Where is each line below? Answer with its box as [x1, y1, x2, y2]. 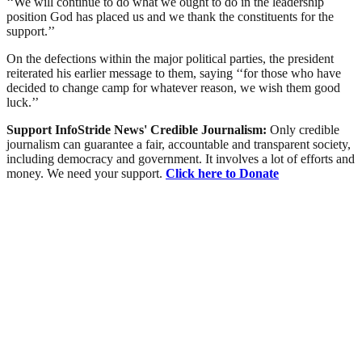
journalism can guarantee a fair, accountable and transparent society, [6, 137, 351, 151]
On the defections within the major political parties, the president [6, 51, 334, 65]
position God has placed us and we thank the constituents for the [6, 9, 334, 23]
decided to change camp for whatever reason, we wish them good [6, 80, 340, 95]
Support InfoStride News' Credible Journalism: [6, 122, 270, 137]
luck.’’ [6, 95, 39, 109]
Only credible [270, 122, 339, 137]
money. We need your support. [6, 166, 166, 180]
